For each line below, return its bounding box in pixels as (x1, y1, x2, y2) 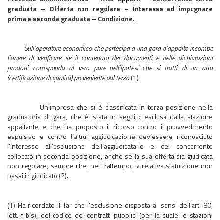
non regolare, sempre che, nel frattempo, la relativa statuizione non (7, 161, 213, 171)
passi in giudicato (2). (7, 170, 68, 181)
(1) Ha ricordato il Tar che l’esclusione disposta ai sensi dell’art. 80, (7, 200, 213, 210)
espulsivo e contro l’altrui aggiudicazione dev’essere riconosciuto (7, 131, 213, 141)
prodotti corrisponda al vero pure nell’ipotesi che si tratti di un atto (7, 62, 213, 73)
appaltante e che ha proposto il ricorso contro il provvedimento (7, 121, 213, 132)
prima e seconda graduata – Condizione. (7, 13, 135, 24)
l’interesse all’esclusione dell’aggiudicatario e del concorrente (7, 141, 213, 151)
